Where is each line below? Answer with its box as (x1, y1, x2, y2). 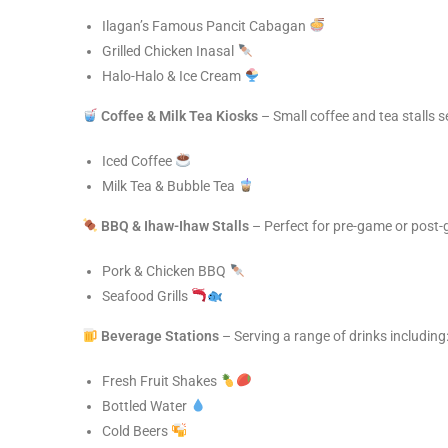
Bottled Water (102, 398, 190, 414)
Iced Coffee (102, 153, 175, 169)
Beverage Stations (100, 328, 219, 344)
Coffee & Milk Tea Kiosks (100, 108, 258, 124)
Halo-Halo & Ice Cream (102, 68, 244, 84)
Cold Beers (102, 423, 171, 439)
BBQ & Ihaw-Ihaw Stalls (100, 218, 249, 234)
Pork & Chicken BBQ (102, 263, 229, 279)
